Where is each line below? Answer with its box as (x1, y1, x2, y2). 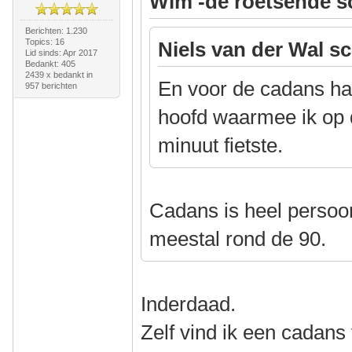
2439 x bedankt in (24, 70, 93, 79)
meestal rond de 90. (149, 227, 327, 251)
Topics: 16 (24, 37, 64, 46)
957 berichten (24, 81, 77, 90)
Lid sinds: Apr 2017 (24, 48, 97, 57)
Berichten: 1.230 (24, 26, 87, 35)
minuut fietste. (158, 134, 284, 157)
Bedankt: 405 (24, 59, 75, 68)
